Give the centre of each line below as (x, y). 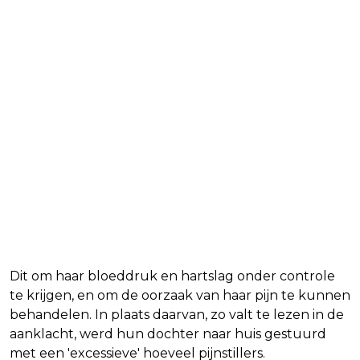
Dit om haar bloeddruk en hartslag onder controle (172, 276)
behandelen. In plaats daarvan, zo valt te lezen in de (177, 315)
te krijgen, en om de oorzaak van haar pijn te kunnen (180, 296)
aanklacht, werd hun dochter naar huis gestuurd (168, 334)
